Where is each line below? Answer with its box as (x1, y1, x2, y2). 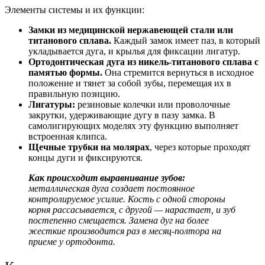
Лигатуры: (28, 99, 75, 109)
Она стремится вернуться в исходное (102, 67, 254, 77)
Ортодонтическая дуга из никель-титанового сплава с (28, 56, 258, 67)
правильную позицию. (28, 88, 120, 99)
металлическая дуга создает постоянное (28, 183, 195, 193)
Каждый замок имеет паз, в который (114, 35, 260, 46)
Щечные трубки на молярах (28, 141, 150, 152)
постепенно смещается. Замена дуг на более (28, 215, 209, 225)
